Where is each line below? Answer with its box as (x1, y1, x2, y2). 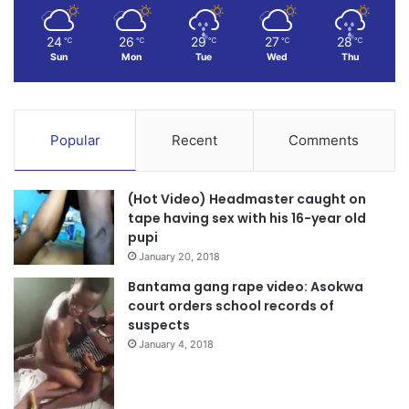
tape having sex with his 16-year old (128, 208, 366, 227)
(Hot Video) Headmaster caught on (128, 189, 366, 208)
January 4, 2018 (139, 337, 214, 351)
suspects (128, 315, 190, 334)
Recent (171, 131, 217, 149)
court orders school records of (128, 296, 334, 315)
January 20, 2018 (139, 249, 220, 263)
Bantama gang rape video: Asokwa (128, 277, 363, 296)
